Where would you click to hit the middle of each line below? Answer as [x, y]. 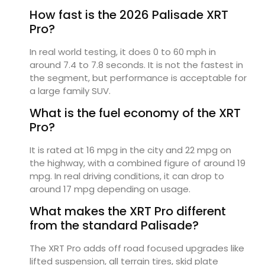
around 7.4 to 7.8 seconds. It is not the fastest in [136, 64]
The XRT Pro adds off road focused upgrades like [137, 248]
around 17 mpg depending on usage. [110, 189]
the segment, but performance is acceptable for [138, 77]
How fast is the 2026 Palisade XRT [129, 14]
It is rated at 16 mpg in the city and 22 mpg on [130, 150]
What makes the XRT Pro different [128, 211]
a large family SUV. [70, 91]
